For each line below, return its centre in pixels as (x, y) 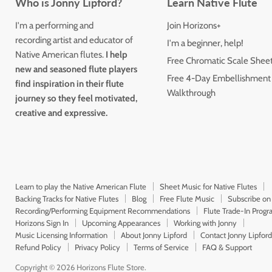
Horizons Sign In (42, 223)
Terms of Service (161, 247)
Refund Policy (38, 247)
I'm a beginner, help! (205, 43)
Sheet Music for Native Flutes (208, 187)
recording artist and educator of (74, 40)
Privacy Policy (97, 247)
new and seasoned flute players (76, 70)
